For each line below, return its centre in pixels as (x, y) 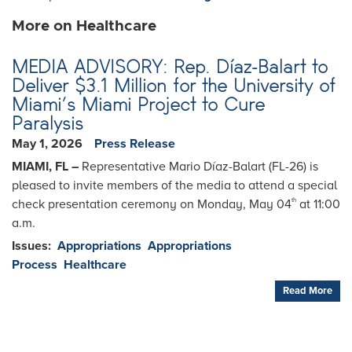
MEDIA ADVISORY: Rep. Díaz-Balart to (170, 66)
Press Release (135, 143)
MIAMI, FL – (45, 166)
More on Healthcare (84, 26)
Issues (30, 246)
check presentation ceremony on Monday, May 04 (152, 204)
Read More (308, 290)
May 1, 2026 (47, 143)
